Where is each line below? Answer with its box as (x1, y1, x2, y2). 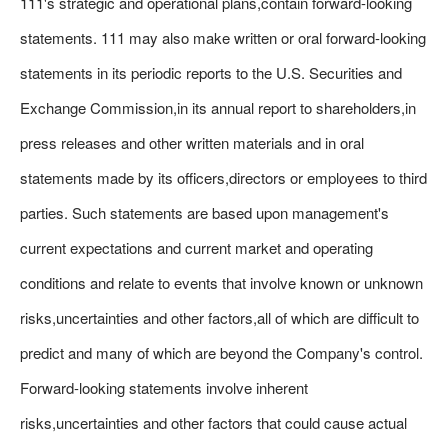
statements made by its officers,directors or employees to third (20, 167, 427, 188)
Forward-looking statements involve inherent (20, 377, 308, 398)
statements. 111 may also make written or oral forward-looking (20, 27, 426, 48)
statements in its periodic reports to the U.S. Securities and (20, 62, 402, 83)
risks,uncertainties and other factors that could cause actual (20, 412, 407, 433)
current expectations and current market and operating (20, 237, 373, 258)
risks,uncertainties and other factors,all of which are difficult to (20, 307, 419, 328)
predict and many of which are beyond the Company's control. (20, 342, 423, 363)
